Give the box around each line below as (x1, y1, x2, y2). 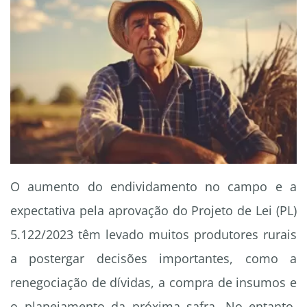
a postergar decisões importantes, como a (10, 250, 297, 267)
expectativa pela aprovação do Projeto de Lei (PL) (10, 202, 297, 219)
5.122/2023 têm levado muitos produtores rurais (10, 226, 297, 243)
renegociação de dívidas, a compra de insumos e (10, 274, 297, 291)
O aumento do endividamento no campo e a (10, 178, 297, 195)
